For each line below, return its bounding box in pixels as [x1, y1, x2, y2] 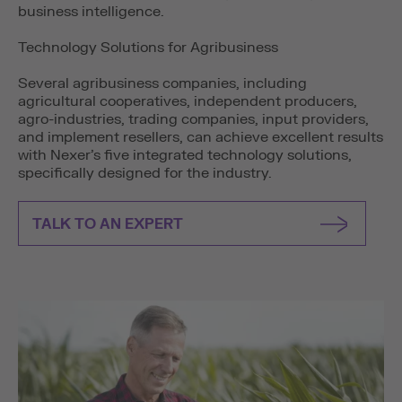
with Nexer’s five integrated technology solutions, [18, 146, 352, 164]
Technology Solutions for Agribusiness [18, 39, 278, 57]
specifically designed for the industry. [18, 164, 272, 182]
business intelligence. [18, 3, 164, 21]
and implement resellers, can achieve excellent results [18, 128, 383, 146]
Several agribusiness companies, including [18, 74, 307, 92]
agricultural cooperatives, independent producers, [18, 92, 357, 110]
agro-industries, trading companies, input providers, [18, 110, 369, 128]
